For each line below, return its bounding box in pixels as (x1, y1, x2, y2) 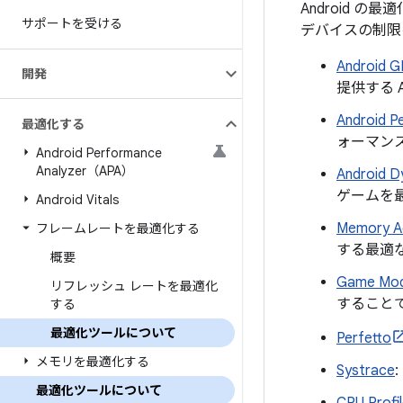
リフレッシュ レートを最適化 (50, 278, 218, 294)
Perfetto (336, 329, 391, 347)
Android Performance (36, 145, 162, 161)
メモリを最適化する (36, 354, 149, 370)
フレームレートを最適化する (36, 220, 200, 237)
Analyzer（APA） (36, 163, 134, 179)
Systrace (336, 362, 395, 380)
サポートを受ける (22, 15, 122, 31)
